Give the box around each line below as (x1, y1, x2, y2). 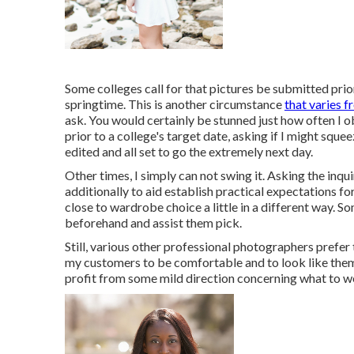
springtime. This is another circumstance (65, 96, 284, 111)
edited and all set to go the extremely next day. (65, 144, 313, 159)
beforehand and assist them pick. (65, 215, 242, 230)
